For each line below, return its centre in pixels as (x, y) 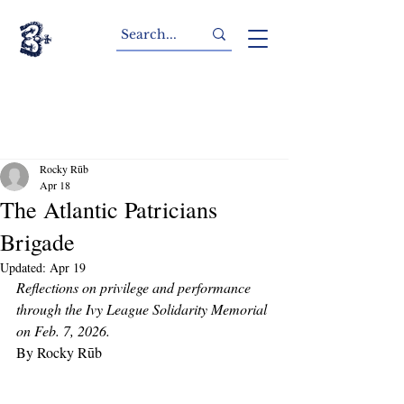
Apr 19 (68, 267)
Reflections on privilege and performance (135, 287)
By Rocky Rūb (59, 352)
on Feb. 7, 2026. (63, 331)
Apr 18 (55, 185)
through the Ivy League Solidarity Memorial (143, 309)
